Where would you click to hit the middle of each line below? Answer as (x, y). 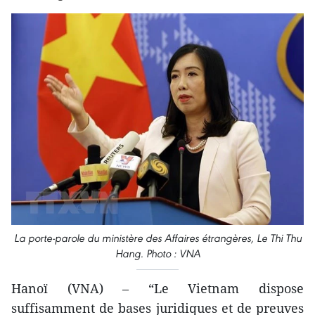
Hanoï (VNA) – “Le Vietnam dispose (157, 289)
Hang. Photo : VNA (157, 254)
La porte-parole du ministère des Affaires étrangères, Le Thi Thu (157, 238)
